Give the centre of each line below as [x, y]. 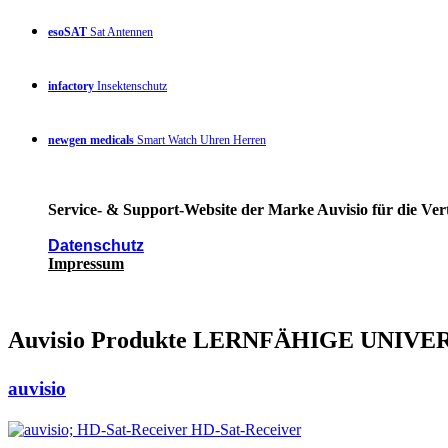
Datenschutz [96, 246]
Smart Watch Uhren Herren [200, 140]
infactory [71, 86]
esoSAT [67, 32]
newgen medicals [91, 140]
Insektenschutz [130, 86]
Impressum [86, 264]
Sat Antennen [120, 32]
